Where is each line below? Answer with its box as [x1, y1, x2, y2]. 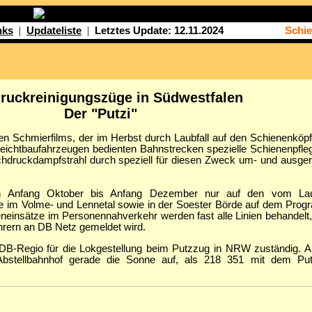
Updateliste [26, 25, 81, 36]
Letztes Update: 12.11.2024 [95, 25, 224, 36]
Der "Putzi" [64, 106, 137, 122]
